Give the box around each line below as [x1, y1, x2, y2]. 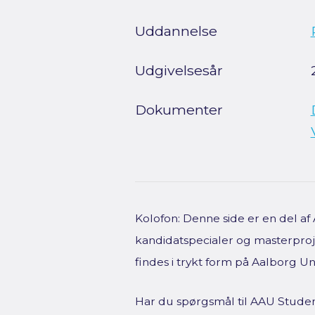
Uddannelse [135, 22, 217, 39]
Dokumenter [135, 101, 223, 118]
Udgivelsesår [135, 62, 223, 79]
